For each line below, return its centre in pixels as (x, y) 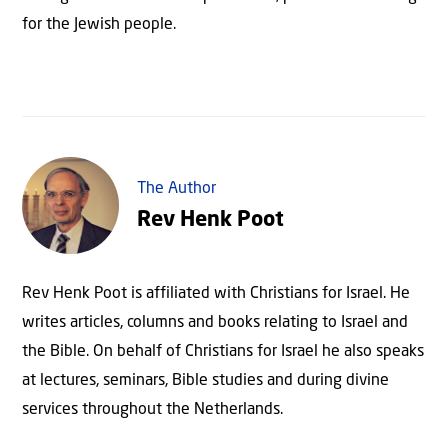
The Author (176, 188)
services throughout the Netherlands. (152, 409)
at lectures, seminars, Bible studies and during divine (205, 380)
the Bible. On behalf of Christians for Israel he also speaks (223, 351)
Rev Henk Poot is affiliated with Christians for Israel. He (216, 293)
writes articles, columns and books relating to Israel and (215, 322)
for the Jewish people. (99, 24)
